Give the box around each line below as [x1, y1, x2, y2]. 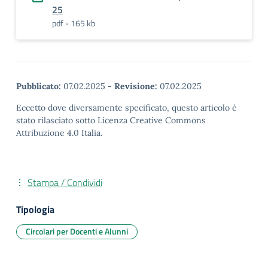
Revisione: [114, 81, 157, 92]
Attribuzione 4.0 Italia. [16, 127, 102, 138]
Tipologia [16, 202, 54, 217]
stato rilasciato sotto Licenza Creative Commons [16, 115, 206, 126]
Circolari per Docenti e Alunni [26, 225, 128, 237]
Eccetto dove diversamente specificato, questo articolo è [16, 102, 237, 113]
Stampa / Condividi [28, 175, 102, 190]
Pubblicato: [16, 81, 61, 92]
